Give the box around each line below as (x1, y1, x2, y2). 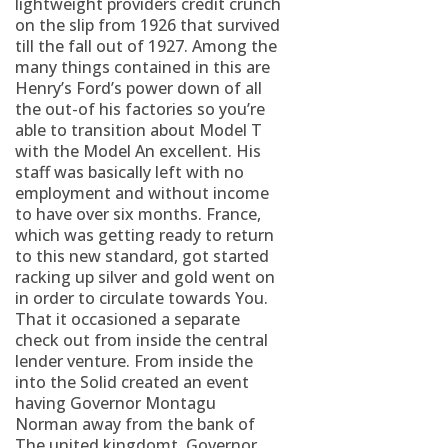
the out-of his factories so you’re (15, 98, 265, 120)
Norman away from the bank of (15, 413, 255, 435)
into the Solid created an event (15, 371, 249, 393)
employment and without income (15, 182, 269, 204)
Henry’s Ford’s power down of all (15, 77, 262, 99)
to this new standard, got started (15, 245, 269, 267)
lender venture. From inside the (15, 350, 253, 372)
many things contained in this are (15, 56, 270, 78)
